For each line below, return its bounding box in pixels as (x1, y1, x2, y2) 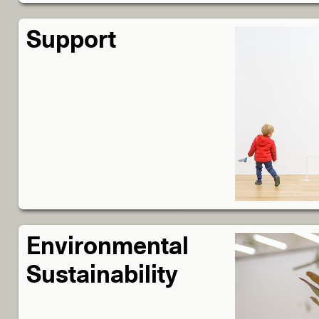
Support (26, 28, 117, 53)
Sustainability (26, 263, 179, 288)
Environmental (26, 235, 189, 260)
